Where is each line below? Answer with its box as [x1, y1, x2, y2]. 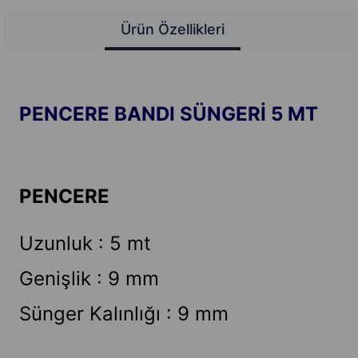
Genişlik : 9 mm [18, 267, 159, 290]
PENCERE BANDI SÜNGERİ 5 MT [18, 102, 323, 125]
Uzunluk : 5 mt [18, 232, 151, 255]
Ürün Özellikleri [121, 20, 225, 38]
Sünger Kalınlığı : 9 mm [18, 302, 229, 325]
